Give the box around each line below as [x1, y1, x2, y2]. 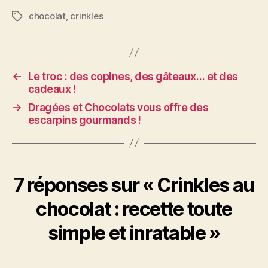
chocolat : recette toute [35, 197, 233, 221]
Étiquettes [11, 10, 56, 22]
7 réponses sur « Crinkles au [14, 173, 254, 197]
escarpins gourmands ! [28, 113, 141, 126]
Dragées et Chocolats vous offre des [28, 100, 209, 114]
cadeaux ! [28, 82, 76, 95]
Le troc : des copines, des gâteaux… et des [28, 69, 238, 83]
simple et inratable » [47, 221, 221, 245]
